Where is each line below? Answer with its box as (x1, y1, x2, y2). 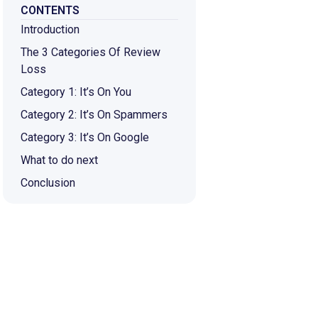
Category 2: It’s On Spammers (21, 107, 168, 121)
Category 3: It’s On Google (21, 130, 150, 144)
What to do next (21, 153, 99, 167)
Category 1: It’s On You (21, 84, 132, 99)
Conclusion (21, 175, 76, 190)
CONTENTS (21, 3, 80, 17)
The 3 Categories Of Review (21, 45, 161, 59)
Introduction (21, 22, 80, 36)
